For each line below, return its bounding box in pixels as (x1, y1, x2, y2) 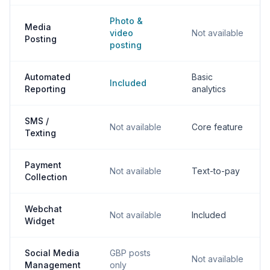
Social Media (25, 248, 80, 258)
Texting (25, 128, 56, 138)
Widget (25, 216, 55, 226)
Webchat (25, 204, 62, 214)
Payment (25, 160, 61, 170)
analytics (192, 84, 226, 94)
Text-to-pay (192, 166, 240, 176)
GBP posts (110, 248, 151, 258)
